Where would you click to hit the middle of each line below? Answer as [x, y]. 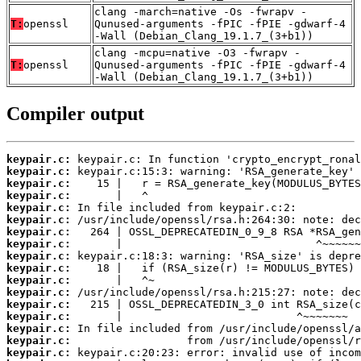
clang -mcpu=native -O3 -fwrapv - [197, 53]
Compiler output [75, 114]
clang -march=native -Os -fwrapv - [201, 12]
